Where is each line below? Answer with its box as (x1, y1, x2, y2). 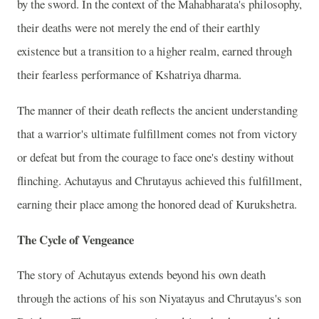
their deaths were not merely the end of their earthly (17, 19, 260, 36)
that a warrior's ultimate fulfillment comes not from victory (17, 125, 297, 142)
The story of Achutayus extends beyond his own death (17, 266, 266, 283)
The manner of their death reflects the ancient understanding (17, 101, 298, 118)
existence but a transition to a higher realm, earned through (17, 42, 292, 59)
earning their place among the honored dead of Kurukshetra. (17, 195, 297, 212)
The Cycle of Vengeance (17, 230, 134, 249)
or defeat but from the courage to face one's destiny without (17, 148, 294, 165)
